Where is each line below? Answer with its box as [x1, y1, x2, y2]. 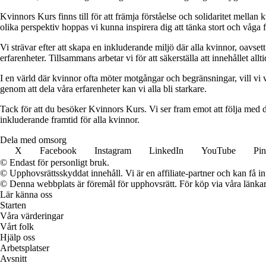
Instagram [94, 145, 131, 156]
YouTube [201, 145, 236, 156]
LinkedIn [149, 145, 183, 156]
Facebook [40, 145, 77, 156]
